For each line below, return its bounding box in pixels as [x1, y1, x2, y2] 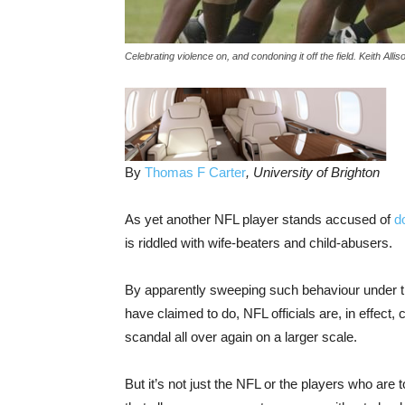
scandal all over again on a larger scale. [125, 329, 357, 345]
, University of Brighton [246, 165, 380, 181]
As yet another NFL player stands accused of [125, 212, 394, 228]
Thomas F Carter [145, 165, 246, 181]
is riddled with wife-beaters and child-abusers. [125, 235, 392, 251]
